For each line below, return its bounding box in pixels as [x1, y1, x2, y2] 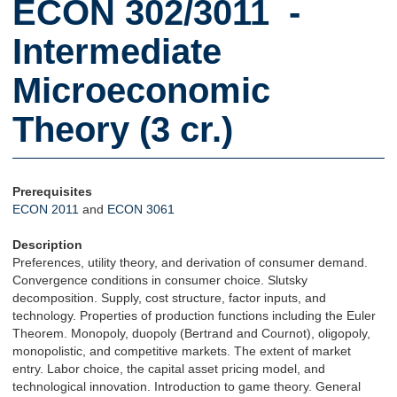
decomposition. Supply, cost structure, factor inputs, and [12, 291, 326, 305]
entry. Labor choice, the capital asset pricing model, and [12, 362, 325, 376]
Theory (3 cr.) [12, 110, 233, 149]
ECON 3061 [107, 202, 175, 216]
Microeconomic [12, 71, 270, 110]
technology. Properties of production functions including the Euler [12, 308, 376, 323]
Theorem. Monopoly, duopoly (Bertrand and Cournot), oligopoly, [12, 326, 370, 340]
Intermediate [12, 32, 222, 71]
